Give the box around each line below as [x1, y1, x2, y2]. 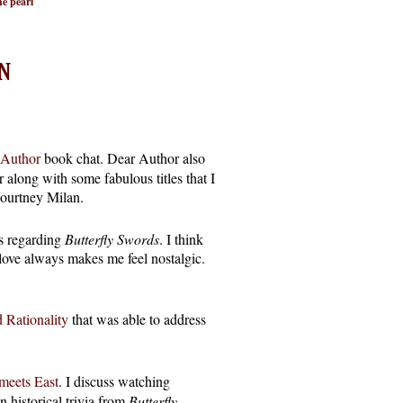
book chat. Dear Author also [40, 148, 205, 167]
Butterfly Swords [65, 228, 159, 248]
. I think [159, 228, 203, 248]
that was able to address [68, 309, 206, 328]
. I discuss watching [58, 371, 170, 390]
